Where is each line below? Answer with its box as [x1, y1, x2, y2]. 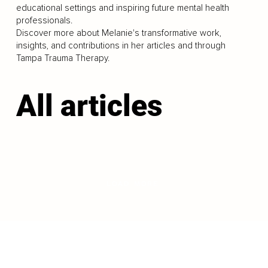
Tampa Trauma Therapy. [16, 53, 109, 63]
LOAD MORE [106, 179, 160, 188]
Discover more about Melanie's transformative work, [16, 28, 221, 38]
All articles [16, 89, 163, 123]
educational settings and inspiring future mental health [16, 2, 229, 13]
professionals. [16, 15, 72, 26]
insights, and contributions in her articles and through [16, 40, 226, 51]
